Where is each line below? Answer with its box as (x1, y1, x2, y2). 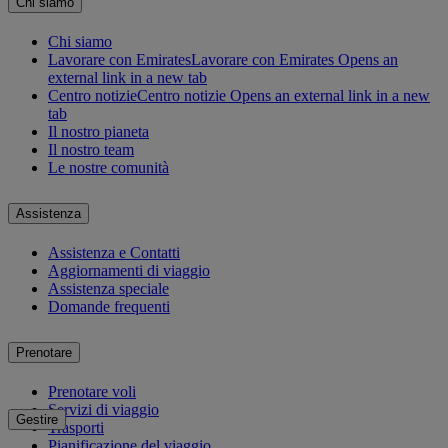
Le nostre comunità (48, 159, 169, 177)
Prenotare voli (48, 382, 136, 400)
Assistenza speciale (48, 279, 169, 297)
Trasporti (48, 418, 104, 436)
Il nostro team (48, 141, 134, 159)
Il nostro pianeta (48, 123, 149, 141)
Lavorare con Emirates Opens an (191, 51, 398, 69)
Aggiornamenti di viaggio (48, 261, 210, 279)
